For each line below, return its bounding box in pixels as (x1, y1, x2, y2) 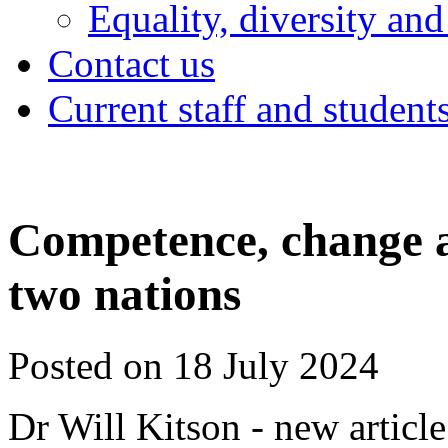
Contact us (48, 42, 215, 85)
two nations (8, 268, 241, 321)
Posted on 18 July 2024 (8, 343, 379, 387)
